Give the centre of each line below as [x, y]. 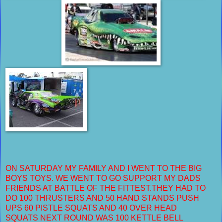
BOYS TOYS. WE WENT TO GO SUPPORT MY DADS [103, 178]
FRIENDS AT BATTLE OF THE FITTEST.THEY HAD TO [106, 188]
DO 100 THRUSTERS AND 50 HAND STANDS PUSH [102, 198]
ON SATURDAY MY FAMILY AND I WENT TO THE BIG [104, 168]
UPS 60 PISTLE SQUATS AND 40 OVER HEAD [91, 208]
